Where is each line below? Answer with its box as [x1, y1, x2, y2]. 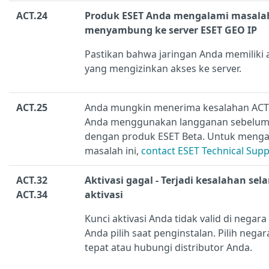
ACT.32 [16, 174, 47, 187]
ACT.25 [16, 101, 47, 115]
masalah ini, [85, 144, 141, 158]
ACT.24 [16, 9, 47, 23]
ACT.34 [16, 188, 47, 202]
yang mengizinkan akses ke [85, 62, 212, 76]
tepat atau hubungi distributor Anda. [85, 241, 252, 255]
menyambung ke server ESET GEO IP [85, 23, 257, 37]
